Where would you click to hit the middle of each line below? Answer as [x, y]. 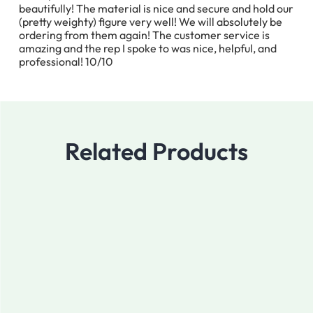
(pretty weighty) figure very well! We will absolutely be [151, 22]
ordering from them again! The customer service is [144, 35]
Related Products [156, 152]
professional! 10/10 [66, 62]
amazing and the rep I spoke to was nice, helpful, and [148, 49]
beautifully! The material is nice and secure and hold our [156, 9]
